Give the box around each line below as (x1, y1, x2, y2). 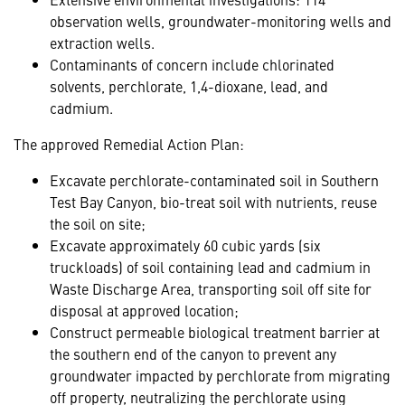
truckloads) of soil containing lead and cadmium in (50, 257, 371, 278)
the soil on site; (50, 213, 146, 234)
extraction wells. (50, 33, 155, 53)
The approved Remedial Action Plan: (14, 134, 244, 155)
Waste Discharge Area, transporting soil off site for (50, 278, 372, 299)
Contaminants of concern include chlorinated (50, 54, 334, 75)
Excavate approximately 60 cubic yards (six (50, 235, 321, 256)
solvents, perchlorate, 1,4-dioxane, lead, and (50, 76, 328, 97)
